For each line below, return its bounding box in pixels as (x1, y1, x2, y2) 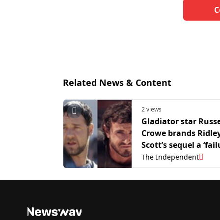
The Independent (141, 152, 199, 162)
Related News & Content (63, 77, 171, 89)
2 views (141, 105, 162, 114)
